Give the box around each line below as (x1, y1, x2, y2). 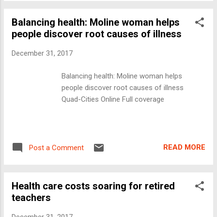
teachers (12, 191, 51, 203)
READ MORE (163, 143, 205, 152)
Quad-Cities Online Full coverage (62, 94, 165, 104)
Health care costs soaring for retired (12, 180, 175, 192)
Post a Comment (29, 143, 84, 152)
